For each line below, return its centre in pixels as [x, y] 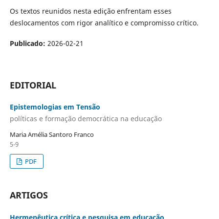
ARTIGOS [29, 195]
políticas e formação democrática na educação [86, 118]
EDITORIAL [33, 85]
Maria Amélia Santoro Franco [52, 134]
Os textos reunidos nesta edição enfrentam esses [90, 11]
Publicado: [28, 44]
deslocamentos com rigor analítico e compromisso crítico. [104, 23]
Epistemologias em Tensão [55, 107]
